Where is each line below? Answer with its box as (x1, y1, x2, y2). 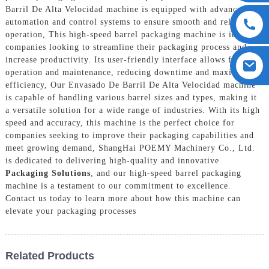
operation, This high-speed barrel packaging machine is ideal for (5, 29, 263, 39)
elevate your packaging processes (5, 206, 136, 216)
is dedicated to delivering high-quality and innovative (5, 156, 219, 165)
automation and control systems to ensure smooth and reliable (5, 17, 250, 26)
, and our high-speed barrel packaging (90, 168, 241, 178)
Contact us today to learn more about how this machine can (5, 193, 241, 203)
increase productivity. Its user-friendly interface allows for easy (5, 55, 260, 64)
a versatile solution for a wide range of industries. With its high (5, 105, 260, 115)
